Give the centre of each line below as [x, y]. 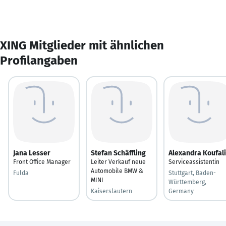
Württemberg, [187, 182]
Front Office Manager [42, 162]
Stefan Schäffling [118, 153]
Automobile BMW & [117, 171]
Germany [181, 191]
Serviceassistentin [194, 162]
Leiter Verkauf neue [118, 162]
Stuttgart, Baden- [192, 173]
